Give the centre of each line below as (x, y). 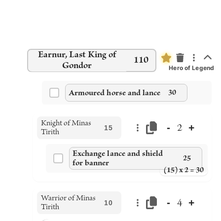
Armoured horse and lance (115, 93)
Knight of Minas (66, 123)
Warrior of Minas (68, 198)
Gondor (77, 66)
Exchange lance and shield (118, 154)
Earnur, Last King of (77, 55)
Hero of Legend (191, 68)
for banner (91, 163)
